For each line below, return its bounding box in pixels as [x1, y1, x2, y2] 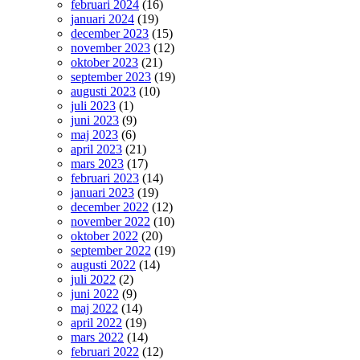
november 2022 [71, 214, 150, 228]
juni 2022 [71, 286, 119, 301]
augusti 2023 [71, 84, 136, 98]
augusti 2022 [71, 257, 136, 272]
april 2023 [71, 141, 122, 156]
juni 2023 [71, 112, 119, 127]
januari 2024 [71, 11, 134, 26]
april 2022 [71, 315, 122, 329]
